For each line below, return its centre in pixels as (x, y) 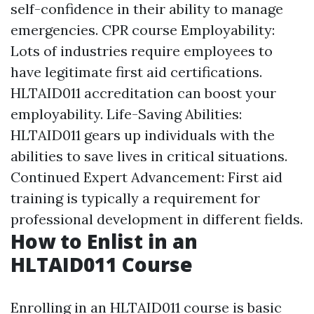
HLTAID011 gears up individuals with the (143, 135)
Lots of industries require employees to (142, 51)
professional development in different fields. (157, 219)
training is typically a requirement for (135, 198)
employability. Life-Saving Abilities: (126, 114)
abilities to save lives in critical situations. (149, 156)
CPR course (139, 30)
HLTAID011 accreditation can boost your (143, 93)
